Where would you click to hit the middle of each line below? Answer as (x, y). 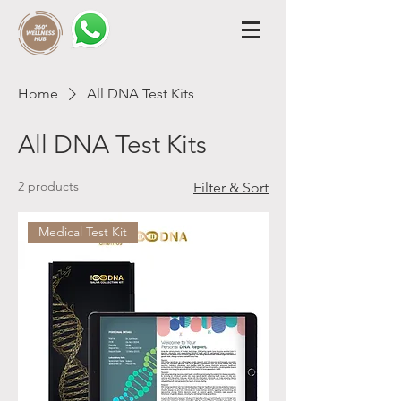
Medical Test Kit (83, 232)
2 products (48, 186)
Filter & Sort (231, 188)
